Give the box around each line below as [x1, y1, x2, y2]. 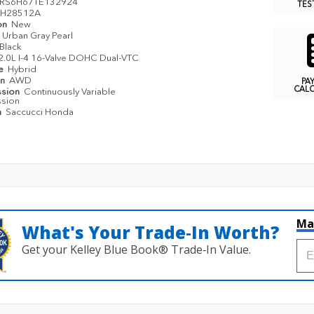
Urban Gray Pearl [1, 30, 73, 41]
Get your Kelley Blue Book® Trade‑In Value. [22, 241, 251, 257]
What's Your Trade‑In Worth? [22, 220, 280, 244]
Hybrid [7, 64, 36, 75]
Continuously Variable [23, 86, 116, 97]
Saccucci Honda [5, 107, 74, 118]
